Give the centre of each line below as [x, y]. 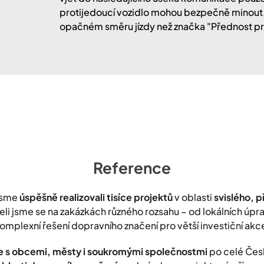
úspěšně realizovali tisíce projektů [96, 197]
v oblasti [193, 197]
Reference [132, 167]
